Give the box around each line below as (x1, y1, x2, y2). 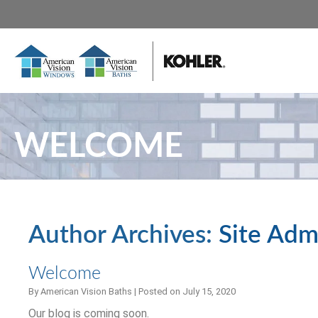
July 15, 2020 (182, 286, 236, 297)
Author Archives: (28, 223, 219, 248)
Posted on (138, 286, 182, 297)
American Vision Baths (40, 286, 132, 297)
